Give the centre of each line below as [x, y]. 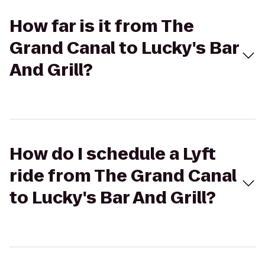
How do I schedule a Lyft [113, 154]
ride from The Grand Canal [123, 176]
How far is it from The [102, 26]
